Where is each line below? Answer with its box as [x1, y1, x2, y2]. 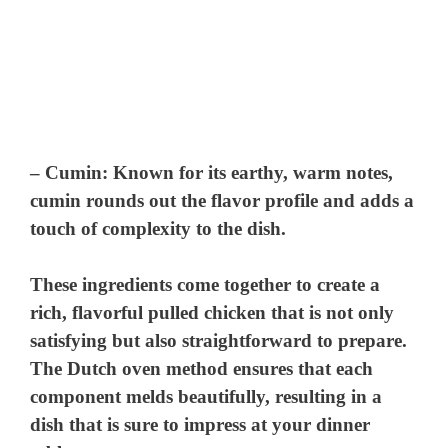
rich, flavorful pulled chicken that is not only [30, 302, 395, 324]
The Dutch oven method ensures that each [30, 358, 374, 380]
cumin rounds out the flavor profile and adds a [30, 189, 415, 211]
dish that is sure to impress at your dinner [30, 414, 371, 436]
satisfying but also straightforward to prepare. [30, 330, 408, 352]
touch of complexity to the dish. [30, 217, 287, 239]
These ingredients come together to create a [30, 274, 381, 296]
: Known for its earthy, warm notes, [102, 161, 394, 183]
